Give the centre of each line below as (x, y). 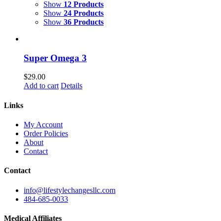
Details (72, 86)
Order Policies (46, 133)
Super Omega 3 (55, 58)
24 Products (84, 13)
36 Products (84, 22)
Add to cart (41, 86)
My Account (43, 124)
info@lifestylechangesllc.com (70, 190)
